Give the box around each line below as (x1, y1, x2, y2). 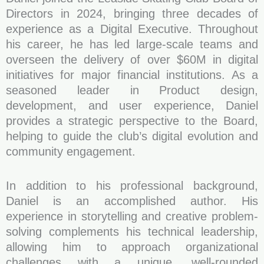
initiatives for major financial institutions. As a (6, 68, 258, 81)
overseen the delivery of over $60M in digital (6, 53, 258, 66)
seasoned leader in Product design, (6, 84, 258, 97)
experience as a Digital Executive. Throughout (6, 22, 258, 35)
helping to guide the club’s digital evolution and (6, 130, 258, 143)
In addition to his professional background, (6, 179, 258, 192)
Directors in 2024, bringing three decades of (6, 7, 258, 20)
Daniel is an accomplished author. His (6, 194, 258, 207)
